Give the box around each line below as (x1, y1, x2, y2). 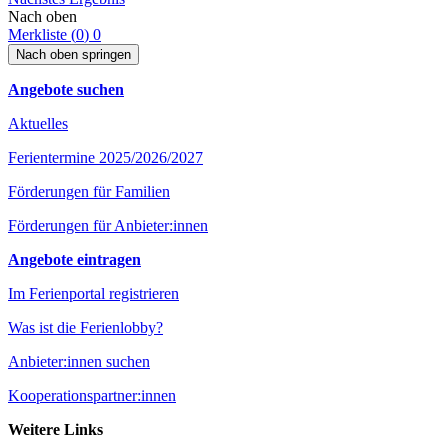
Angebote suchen (8, 80, 124, 98)
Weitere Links (8, 420, 103, 438)
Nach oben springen (16, 46, 131, 62)
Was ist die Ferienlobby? (8, 318, 163, 336)
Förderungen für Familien (8, 182, 170, 200)
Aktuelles (8, 114, 68, 132)
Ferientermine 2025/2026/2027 (8, 148, 203, 166)
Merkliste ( (8, 25, 76, 43)
